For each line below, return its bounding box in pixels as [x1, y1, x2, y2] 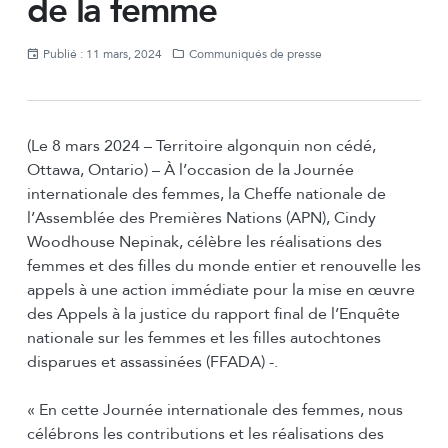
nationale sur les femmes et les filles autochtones [26, 327, 381, 350]
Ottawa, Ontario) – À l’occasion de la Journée [26, 159, 354, 182]
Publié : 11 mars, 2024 [43, 45, 163, 63]
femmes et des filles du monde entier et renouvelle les [26, 255, 421, 278]
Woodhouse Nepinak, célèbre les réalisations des [26, 231, 382, 254]
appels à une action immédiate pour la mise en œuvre [26, 279, 415, 302]
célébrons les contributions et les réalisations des [26, 423, 384, 446]
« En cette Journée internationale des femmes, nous [26, 399, 403, 422]
